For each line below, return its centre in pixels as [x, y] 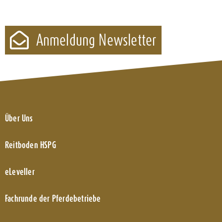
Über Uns [19, 118]
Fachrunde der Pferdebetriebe [53, 198]
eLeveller [20, 171]
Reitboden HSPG [30, 145]
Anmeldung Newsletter [96, 40]
